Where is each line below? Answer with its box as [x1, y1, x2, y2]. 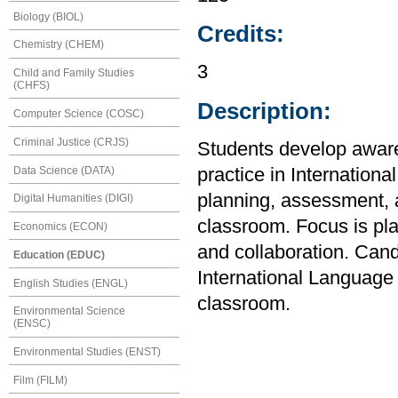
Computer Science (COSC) [13, 107, 144, 120]
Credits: [197, 21, 284, 47]
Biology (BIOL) [13, 10, 84, 23]
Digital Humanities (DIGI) [13, 192, 133, 205]
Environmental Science [13, 305, 125, 318]
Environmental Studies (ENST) [13, 346, 161, 359]
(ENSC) [13, 317, 51, 330]
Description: [197, 98, 331, 123]
